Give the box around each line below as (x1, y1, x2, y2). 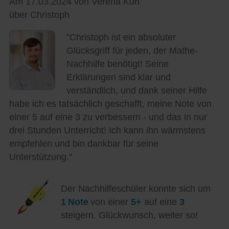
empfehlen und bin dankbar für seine (9, 139, 158, 149)
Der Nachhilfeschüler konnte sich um (60, 183, 211, 194)
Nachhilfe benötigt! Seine (66, 59, 169, 70)
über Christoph (9, 9, 70, 20)
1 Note (60, 196, 91, 207)
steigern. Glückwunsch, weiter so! (60, 210, 198, 220)
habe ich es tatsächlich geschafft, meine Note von (9, 99, 212, 109)
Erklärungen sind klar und (66, 72, 171, 83)
